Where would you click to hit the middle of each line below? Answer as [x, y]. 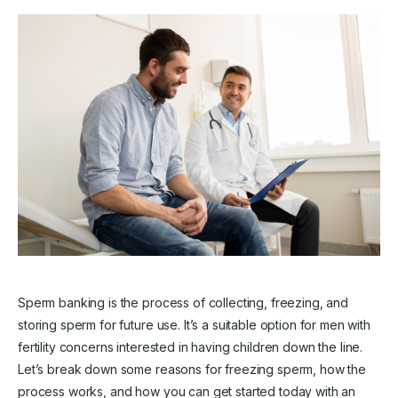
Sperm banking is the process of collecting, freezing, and [183, 302]
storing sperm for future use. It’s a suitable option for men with [194, 324]
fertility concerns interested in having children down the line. [191, 346]
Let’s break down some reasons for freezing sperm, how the [192, 369]
